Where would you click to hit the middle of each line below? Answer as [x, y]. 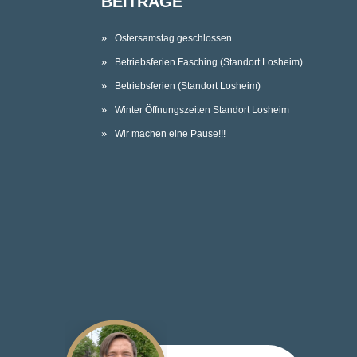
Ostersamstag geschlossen [173, 39]
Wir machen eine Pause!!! [170, 134]
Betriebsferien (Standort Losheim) [188, 86]
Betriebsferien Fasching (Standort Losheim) [209, 63]
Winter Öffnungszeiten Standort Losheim [202, 110]
